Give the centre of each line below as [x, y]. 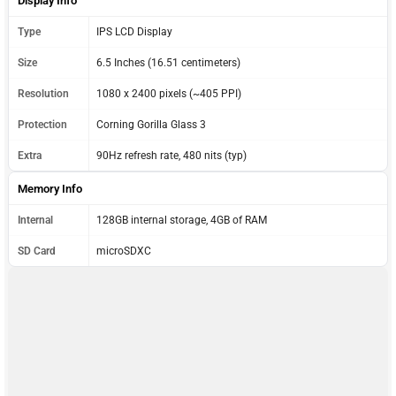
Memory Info [50, 188]
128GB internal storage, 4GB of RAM [182, 220]
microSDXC [124, 251]
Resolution [43, 93]
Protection [42, 124]
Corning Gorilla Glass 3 [151, 124]
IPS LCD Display [134, 31]
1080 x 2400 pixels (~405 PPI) [169, 93]
